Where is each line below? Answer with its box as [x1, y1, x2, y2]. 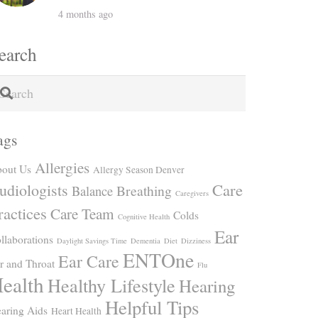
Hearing [179, 273, 235, 297]
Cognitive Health [118, 211, 170, 221]
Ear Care [58, 249, 119, 273]
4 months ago [58, 7, 114, 21]
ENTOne [123, 246, 194, 273]
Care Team [50, 203, 114, 224]
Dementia [131, 235, 160, 246]
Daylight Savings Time [57, 235, 127, 246]
